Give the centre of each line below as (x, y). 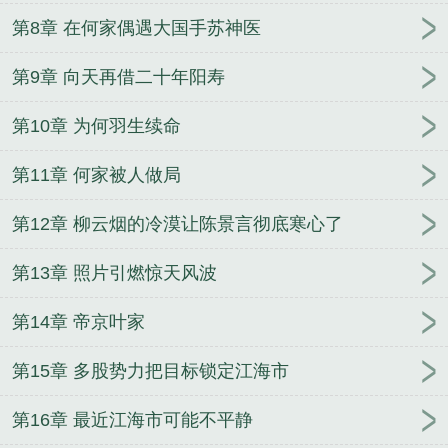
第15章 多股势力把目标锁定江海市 (150, 371)
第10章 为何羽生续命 (96, 126)
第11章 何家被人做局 (96, 175)
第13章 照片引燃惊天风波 (114, 273)
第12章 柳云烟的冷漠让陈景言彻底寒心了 (177, 224)
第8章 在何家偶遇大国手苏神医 (136, 28)
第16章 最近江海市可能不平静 (132, 420)
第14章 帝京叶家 (78, 322)
